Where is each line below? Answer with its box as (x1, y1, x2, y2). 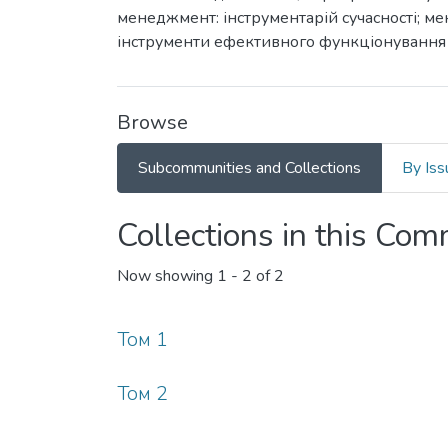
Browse (117, 109, 188, 136)
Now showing (117, 265, 217, 288)
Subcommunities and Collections (138, 157, 361, 179)
